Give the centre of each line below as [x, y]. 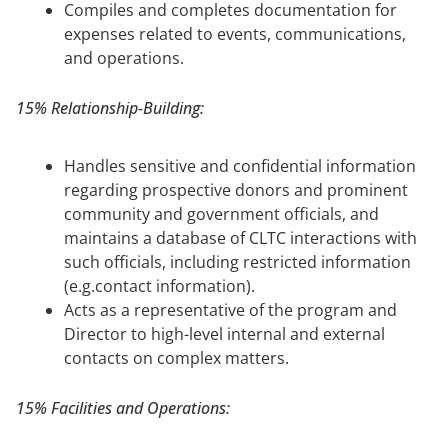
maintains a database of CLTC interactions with [240, 237]
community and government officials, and [221, 213]
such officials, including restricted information [237, 261]
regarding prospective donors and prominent [236, 189]
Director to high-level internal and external [224, 333]
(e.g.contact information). [159, 285]
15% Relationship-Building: [110, 107]
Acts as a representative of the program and [230, 309]
